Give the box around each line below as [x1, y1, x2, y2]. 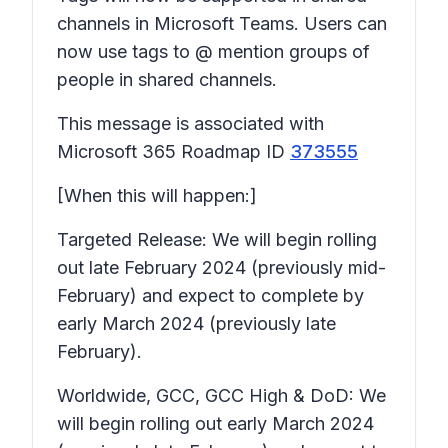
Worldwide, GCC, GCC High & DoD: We [57, 385, 386, 406]
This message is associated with [57, 113, 324, 134]
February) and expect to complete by [57, 285, 364, 306]
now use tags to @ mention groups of [57, 41, 370, 62]
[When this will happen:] [57, 185, 257, 206]
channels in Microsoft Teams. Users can [57, 13, 387, 34]
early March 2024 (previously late [57, 313, 336, 334]
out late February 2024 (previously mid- [57, 257, 386, 278]
